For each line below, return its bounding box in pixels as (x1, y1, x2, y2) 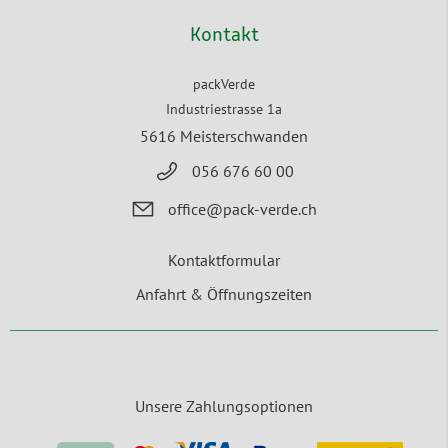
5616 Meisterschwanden (140, 125, 308, 146)
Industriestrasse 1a (166, 99, 282, 118)
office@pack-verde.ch (168, 199, 317, 220)
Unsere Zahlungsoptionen (135, 395, 313, 416)
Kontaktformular (168, 249, 280, 270)
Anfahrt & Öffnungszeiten (136, 283, 312, 304)
